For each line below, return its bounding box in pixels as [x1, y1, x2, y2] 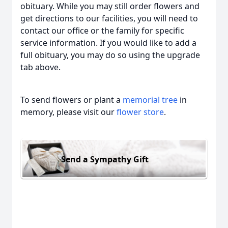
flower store [117, 106, 164, 118]
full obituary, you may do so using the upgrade [20, 49, 200, 61]
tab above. [20, 62, 61, 73]
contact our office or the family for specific [20, 25, 184, 36]
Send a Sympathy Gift [61, 153, 149, 165]
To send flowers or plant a [20, 94, 123, 105]
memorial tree [123, 94, 178, 105]
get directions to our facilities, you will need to [20, 13, 198, 24]
